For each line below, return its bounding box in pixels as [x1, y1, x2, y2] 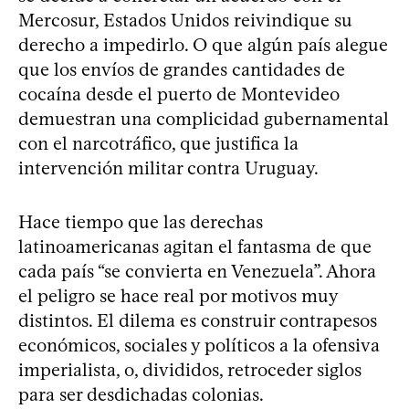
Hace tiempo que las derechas [18, 211, 263, 234]
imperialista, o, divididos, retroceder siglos [18, 359, 362, 382]
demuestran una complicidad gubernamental [18, 108, 389, 131]
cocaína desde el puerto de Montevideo [18, 83, 340, 106]
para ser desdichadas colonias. [18, 383, 264, 406]
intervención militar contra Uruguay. [18, 157, 319, 180]
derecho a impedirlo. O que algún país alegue [18, 34, 388, 57]
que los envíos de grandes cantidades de [18, 58, 345, 81]
